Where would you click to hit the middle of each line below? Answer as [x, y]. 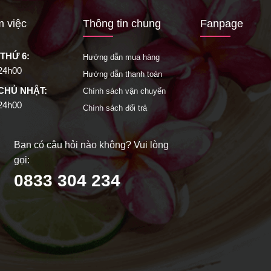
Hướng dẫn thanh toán [122, 74]
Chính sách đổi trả [115, 108]
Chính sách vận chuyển [124, 91]
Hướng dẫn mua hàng [121, 57]
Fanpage [221, 24]
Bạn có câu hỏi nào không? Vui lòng [91, 145]
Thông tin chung [122, 24]
